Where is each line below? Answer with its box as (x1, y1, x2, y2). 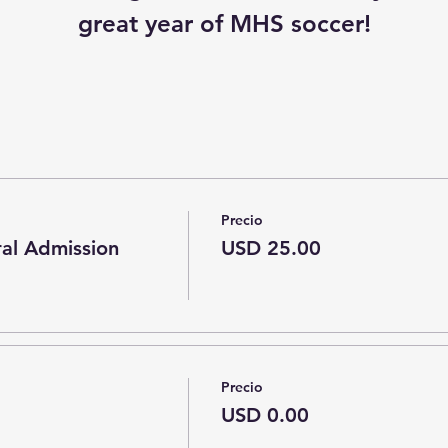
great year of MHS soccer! (77, 8, 371, 38)
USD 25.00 (220, 235, 321, 260)
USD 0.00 (220, 402, 309, 427)
